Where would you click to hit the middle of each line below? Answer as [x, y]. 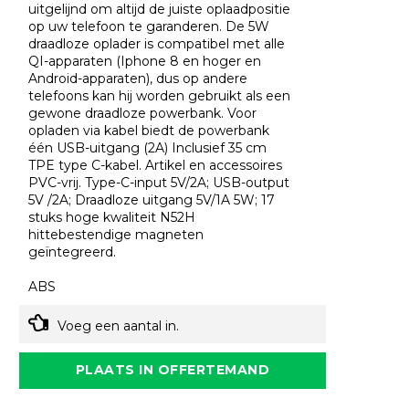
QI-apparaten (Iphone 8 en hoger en [145, 62]
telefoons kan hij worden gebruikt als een [160, 96]
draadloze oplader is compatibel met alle [157, 44]
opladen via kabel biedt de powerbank [149, 131]
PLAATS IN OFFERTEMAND [173, 370]
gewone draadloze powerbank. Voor [143, 114]
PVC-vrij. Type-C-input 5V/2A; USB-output [159, 183]
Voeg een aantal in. [119, 326]
